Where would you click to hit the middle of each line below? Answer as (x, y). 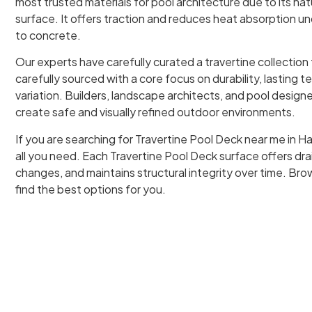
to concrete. (48, 35)
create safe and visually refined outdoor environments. (156, 112)
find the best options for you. (91, 189)
